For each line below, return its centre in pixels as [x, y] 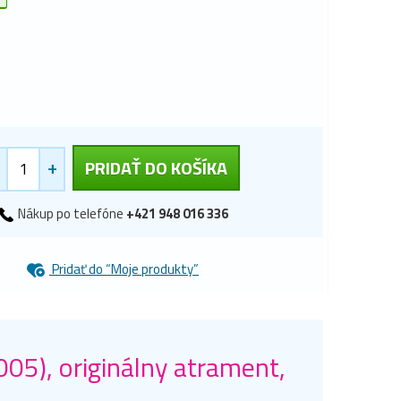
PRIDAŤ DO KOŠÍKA [156, 167]
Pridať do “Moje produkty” [124, 269]
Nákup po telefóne [71, 213]
